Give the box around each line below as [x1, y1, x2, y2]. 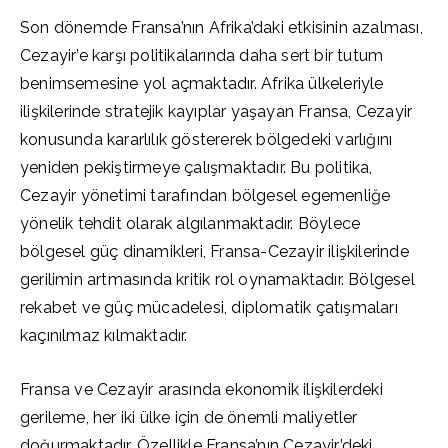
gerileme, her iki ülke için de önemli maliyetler [20, 408, 358, 427]
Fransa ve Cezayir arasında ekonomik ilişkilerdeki [20, 380, 383, 399]
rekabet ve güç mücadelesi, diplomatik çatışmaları [20, 298, 398, 317]
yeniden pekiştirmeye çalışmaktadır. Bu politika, [20, 158, 373, 177]
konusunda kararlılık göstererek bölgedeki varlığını [20, 130, 393, 149]
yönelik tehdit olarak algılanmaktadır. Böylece [20, 214, 361, 233]
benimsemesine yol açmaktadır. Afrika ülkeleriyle [20, 74, 384, 93]
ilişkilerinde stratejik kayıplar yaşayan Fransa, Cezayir [20, 102, 413, 121]
